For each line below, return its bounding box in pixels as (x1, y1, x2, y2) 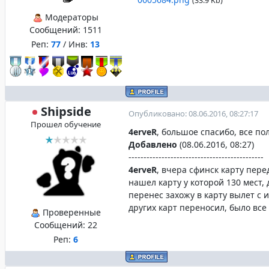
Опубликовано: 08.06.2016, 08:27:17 (128, 108, 258, 119)
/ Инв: (61, 38, 90, 50)
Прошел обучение (30, 119, 101, 130)
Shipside (41, 103, 91, 119)
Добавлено (128, 139, 177, 151)
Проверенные (40, 207, 101, 218)
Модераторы (42, 11, 98, 23)
